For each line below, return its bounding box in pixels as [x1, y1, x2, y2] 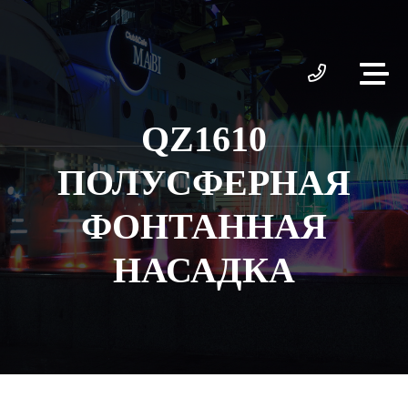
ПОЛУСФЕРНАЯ [57, 162, 351, 203]
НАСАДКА [113, 250, 295, 291]
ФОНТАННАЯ [81, 206, 327, 247]
